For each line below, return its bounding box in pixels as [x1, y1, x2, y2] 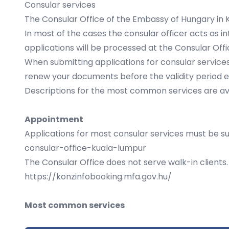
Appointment [25, 113, 83, 125]
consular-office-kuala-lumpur [25, 142, 146, 154]
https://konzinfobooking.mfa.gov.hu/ [25, 171, 172, 182]
